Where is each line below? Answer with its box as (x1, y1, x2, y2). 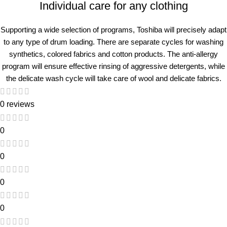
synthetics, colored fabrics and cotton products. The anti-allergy (9, 50, 218, 59)
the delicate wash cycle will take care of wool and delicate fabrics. (6, 74, 221, 83)
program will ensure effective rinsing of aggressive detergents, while (2, 62, 225, 71)
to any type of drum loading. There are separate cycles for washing (4, 37, 223, 47)
